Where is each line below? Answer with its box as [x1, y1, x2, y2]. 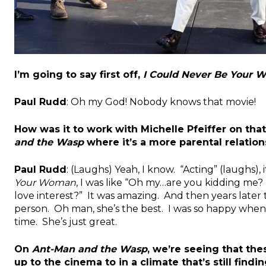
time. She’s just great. [14, 216, 117, 227]
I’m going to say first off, [14, 68, 143, 80]
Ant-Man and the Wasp [32, 243, 147, 255]
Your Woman [14, 176, 76, 188]
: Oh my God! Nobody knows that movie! [66, 96, 256, 107]
